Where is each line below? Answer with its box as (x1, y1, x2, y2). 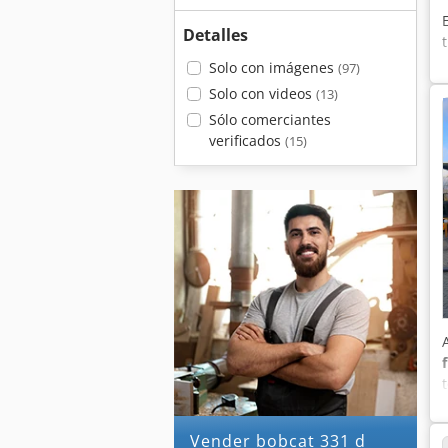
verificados (208, 131, 285, 150)
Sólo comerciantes (208, 110, 331, 129)
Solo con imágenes (208, 58, 338, 77)
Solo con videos (208, 84, 316, 103)
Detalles (183, 24, 248, 46)
